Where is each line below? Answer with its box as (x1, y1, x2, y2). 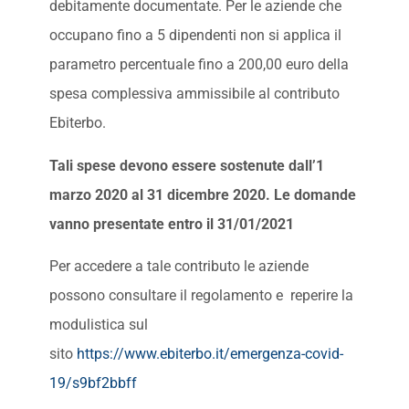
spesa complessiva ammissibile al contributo (48, 85, 340, 103)
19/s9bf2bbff (48, 374, 137, 392)
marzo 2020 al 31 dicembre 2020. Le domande (48, 185, 356, 204)
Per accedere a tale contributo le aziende (48, 257, 309, 275)
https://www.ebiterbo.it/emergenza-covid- (76, 345, 343, 362)
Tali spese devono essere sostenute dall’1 (48, 156, 324, 174)
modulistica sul (48, 316, 148, 333)
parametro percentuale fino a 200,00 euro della (48, 56, 349, 74)
